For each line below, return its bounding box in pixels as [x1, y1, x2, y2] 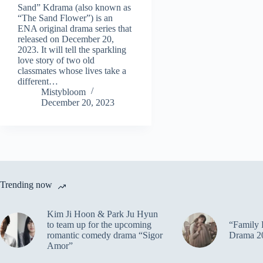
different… [18, 76, 58, 87]
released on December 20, [18, 34, 114, 45]
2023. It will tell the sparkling [18, 45, 126, 55]
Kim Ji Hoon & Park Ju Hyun [47, 209, 158, 220]
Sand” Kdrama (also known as [18, 2, 131, 13]
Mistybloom [41, 87, 86, 97]
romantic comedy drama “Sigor [47, 230, 163, 241]
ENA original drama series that [18, 23, 131, 34]
